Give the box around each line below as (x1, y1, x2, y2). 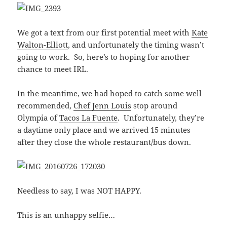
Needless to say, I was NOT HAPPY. (17, 185, 142, 196)
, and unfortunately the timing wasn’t (68, 40, 205, 50)
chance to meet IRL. (17, 64, 89, 74)
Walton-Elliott (17, 40, 68, 50)
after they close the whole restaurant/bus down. (17, 137, 192, 147)
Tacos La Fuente (59, 112, 118, 123)
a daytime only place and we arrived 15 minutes (17, 125, 191, 135)
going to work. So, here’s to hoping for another (17, 52, 190, 62)
